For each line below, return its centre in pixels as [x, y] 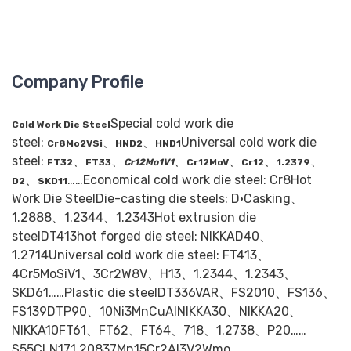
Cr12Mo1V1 [149, 163]
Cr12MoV [208, 163]
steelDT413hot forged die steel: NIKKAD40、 [142, 237]
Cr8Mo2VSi [75, 144]
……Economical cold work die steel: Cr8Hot [190, 180]
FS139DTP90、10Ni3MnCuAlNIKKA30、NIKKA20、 [157, 312]
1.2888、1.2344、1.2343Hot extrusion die [134, 218]
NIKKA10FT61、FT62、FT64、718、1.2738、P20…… [159, 331]
